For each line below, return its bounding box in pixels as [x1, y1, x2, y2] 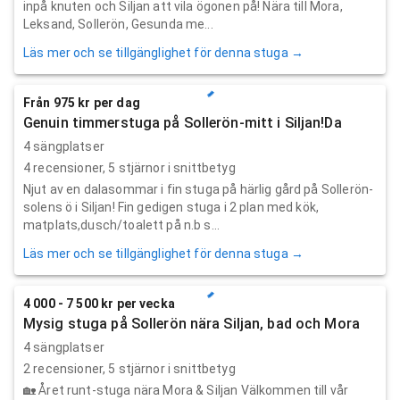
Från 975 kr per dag [23, 95, 140, 110]
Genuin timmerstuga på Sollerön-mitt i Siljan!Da [23, 113, 342, 131]
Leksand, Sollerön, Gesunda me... [23, 16, 213, 31]
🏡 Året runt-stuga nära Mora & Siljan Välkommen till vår [23, 382, 349, 397]
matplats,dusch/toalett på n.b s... [23, 217, 221, 232]
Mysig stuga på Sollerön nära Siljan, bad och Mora [23, 314, 360, 332]
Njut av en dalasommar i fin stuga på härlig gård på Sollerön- [23, 181, 374, 196]
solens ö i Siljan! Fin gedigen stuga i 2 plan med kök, [23, 199, 320, 214]
